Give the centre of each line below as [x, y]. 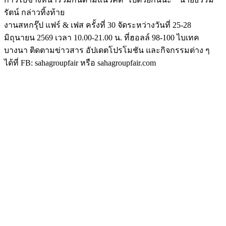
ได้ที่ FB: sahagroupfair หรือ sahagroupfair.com [80, 63]
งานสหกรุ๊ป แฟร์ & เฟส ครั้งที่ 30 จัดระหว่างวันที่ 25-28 [98, 25]
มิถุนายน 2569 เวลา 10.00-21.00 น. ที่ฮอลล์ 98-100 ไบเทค [102, 37]
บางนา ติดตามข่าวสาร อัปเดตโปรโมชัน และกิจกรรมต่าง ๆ [107, 50]
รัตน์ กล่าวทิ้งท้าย [34, 12]
